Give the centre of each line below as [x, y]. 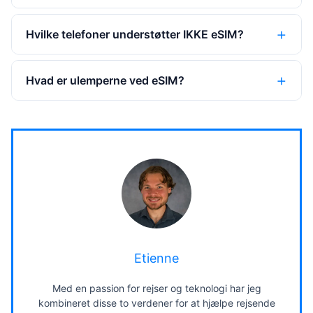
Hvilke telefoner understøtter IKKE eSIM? [135, 34]
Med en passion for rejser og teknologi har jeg [156, 288]
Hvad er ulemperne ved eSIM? [105, 80]
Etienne [156, 258]
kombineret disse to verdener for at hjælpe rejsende [156, 303]
